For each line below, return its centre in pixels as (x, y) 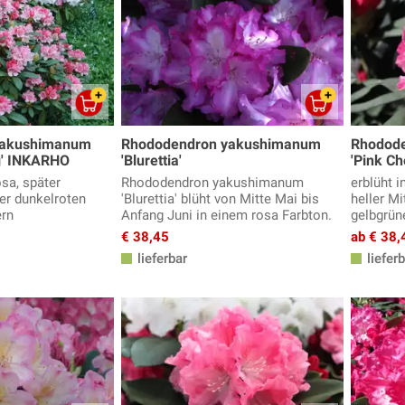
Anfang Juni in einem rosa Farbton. (226, 216)
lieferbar (160, 259)
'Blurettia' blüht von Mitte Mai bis (220, 199)
